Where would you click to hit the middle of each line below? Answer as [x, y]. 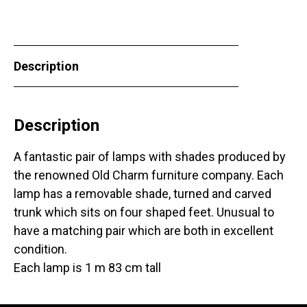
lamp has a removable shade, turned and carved [143, 194]
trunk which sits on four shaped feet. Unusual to [144, 212]
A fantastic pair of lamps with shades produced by [150, 157]
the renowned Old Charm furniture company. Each [149, 175]
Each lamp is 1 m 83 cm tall [87, 268]
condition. [42, 249]
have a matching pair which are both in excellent [144, 231]
